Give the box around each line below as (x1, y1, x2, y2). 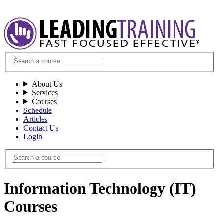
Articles (23, 114, 47, 123)
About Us (31, 79, 62, 88)
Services (31, 88, 58, 97)
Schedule (23, 106, 52, 114)
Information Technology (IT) (4, 179, 196, 197)
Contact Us (23, 123, 58, 132)
